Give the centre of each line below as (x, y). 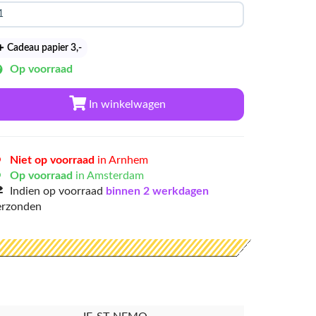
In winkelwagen (126, 104)
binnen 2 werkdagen (157, 191)
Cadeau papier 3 (41, 48)
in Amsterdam (108, 176)
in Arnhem (121, 160)
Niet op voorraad (52, 160)
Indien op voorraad (58, 191)
